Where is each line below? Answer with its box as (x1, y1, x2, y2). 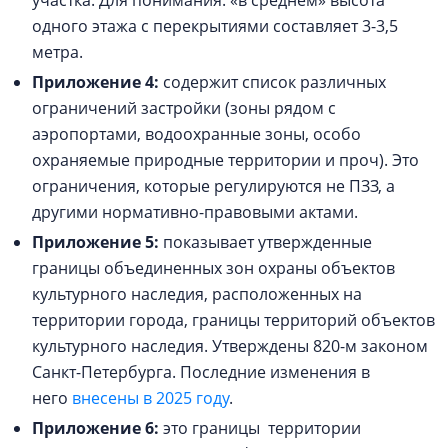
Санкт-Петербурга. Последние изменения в (32, 361, 370, 384)
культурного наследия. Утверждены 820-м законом (32, 335, 428, 358)
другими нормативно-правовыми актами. (32, 201, 362, 224)
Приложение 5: (32, 231, 163, 254)
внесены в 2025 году (72, 387, 229, 410)
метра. (32, 41, 87, 64)
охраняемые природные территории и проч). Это (32, 149, 419, 172)
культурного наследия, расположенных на (32, 283, 362, 306)
